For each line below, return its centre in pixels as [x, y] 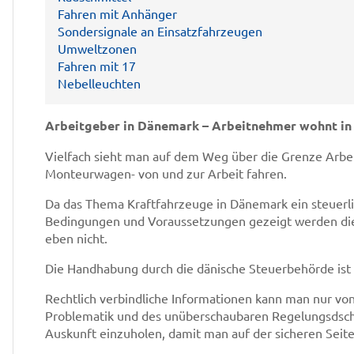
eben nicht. [76, 238]
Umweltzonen [97, 48]
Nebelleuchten [99, 83]
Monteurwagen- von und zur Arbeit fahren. [166, 173]
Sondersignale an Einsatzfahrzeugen [160, 31]
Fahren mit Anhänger [117, 13]
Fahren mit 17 [97, 66]
